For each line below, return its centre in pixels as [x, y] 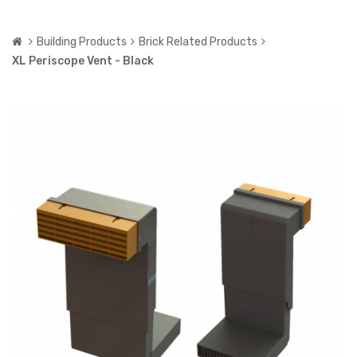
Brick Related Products [198, 41]
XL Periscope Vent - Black [83, 61]
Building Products [82, 41]
